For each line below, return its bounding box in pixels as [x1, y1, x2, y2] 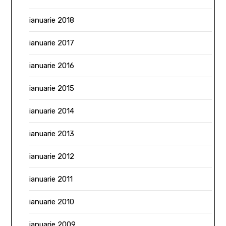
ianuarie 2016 [29, 61, 75, 70]
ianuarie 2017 [29, 38, 75, 47]
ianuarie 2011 [29, 174, 73, 184]
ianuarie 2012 [29, 151, 75, 161]
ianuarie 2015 [29, 83, 75, 93]
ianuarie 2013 [29, 129, 75, 138]
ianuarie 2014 [29, 106, 75, 116]
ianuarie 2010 [29, 197, 75, 206]
